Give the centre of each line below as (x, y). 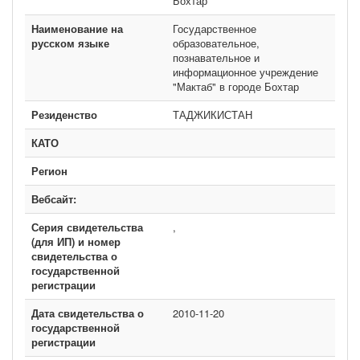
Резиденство (64, 115)
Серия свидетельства (87, 227)
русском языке (70, 43)
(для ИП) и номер (76, 241)
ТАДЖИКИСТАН (213, 115)
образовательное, (216, 43)
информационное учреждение (245, 72)
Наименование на (77, 29)
